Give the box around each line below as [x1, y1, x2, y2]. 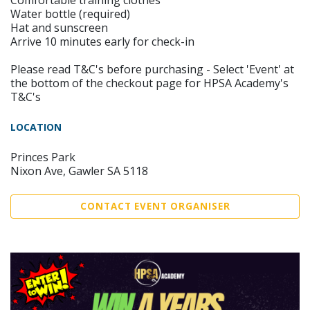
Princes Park [10, 149, 75, 165]
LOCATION [10, 120, 62, 134]
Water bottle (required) [10, 6, 130, 21]
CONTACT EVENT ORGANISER [80, 200, 230, 212]
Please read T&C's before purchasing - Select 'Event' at [10, 62, 294, 77]
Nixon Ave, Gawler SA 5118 [10, 163, 148, 179]
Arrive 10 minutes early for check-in [10, 34, 194, 49]
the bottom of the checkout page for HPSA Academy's [10, 75, 289, 91]
